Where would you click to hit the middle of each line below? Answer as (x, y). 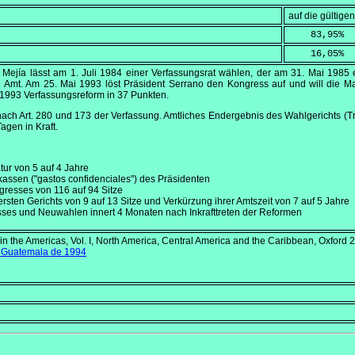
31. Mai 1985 (321, 73)
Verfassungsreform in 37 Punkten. (95, 95)
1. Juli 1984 (96, 73)
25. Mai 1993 (73, 84)
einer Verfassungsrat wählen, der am (207, 73)
